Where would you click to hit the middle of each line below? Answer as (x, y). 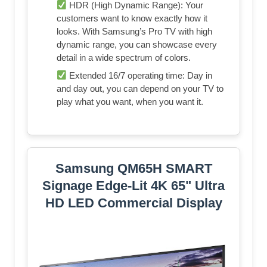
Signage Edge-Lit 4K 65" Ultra (133, 186)
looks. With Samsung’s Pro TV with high (134, 32)
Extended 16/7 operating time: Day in (140, 76)
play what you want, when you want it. (130, 102)
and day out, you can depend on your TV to (140, 89)
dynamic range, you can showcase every (137, 45)
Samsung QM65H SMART (133, 169)
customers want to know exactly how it (132, 18)
